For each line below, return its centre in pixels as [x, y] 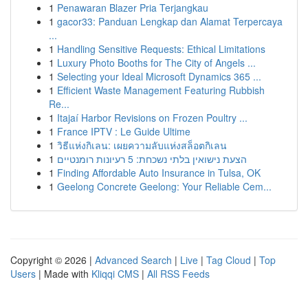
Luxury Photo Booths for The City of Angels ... [156, 63]
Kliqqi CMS [115, 274]
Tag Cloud [229, 260]
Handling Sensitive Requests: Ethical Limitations [161, 49]
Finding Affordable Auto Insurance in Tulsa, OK [159, 173]
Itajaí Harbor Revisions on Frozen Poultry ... [152, 118]
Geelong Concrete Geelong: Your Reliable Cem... [164, 186]
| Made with [64, 274]
